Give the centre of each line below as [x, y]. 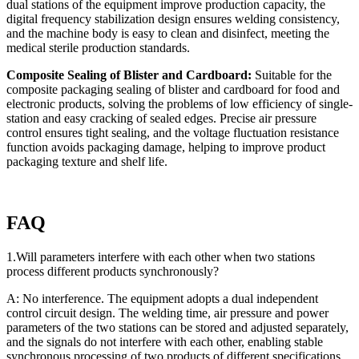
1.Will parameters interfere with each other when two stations [161, 256]
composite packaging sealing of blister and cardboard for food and [173, 89]
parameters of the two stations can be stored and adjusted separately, [177, 327]
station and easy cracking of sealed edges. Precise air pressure [161, 118]
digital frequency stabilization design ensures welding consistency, [173, 18]
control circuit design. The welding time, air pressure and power [167, 313]
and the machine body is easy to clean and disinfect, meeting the [168, 33]
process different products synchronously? [113, 271]
